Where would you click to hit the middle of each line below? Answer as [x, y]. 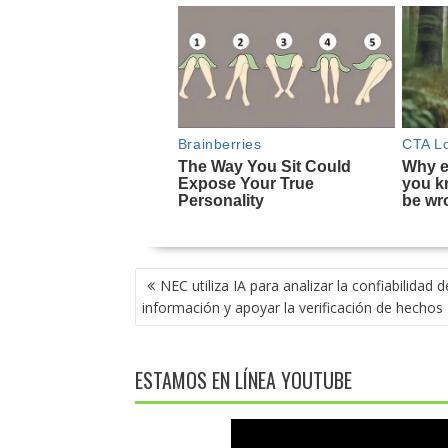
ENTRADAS [172, 322]
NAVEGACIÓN [180, 278]
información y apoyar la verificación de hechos [292, 308]
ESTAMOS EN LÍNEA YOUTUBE [243, 380]
